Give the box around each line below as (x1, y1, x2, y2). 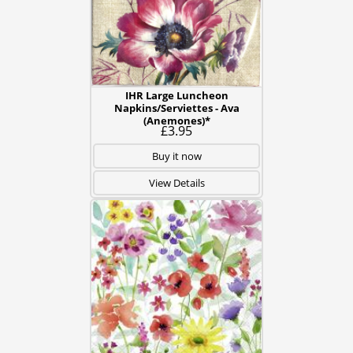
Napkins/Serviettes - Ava (113, 101, 240, 115)
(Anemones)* (143, 113, 210, 128)
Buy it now (151, 149, 202, 163)
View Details (148, 176, 205, 190)
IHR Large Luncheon (124, 88, 229, 102)
